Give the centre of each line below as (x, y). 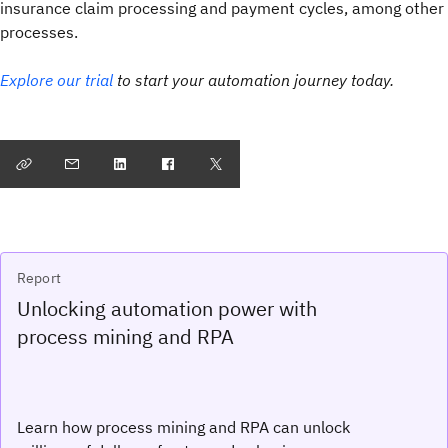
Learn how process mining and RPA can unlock (183, 427)
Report (39, 278)
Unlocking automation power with (167, 308)
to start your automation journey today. (253, 80)
